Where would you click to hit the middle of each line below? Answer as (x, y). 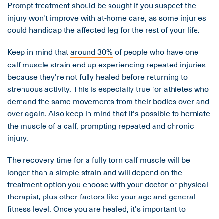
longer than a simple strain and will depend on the (95, 172)
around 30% (92, 52)
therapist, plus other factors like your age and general (101, 196)
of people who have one (156, 52)
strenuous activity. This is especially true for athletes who (108, 89)
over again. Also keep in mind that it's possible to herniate (109, 113)
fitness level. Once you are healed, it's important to (97, 208)
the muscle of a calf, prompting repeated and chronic (101, 125)
